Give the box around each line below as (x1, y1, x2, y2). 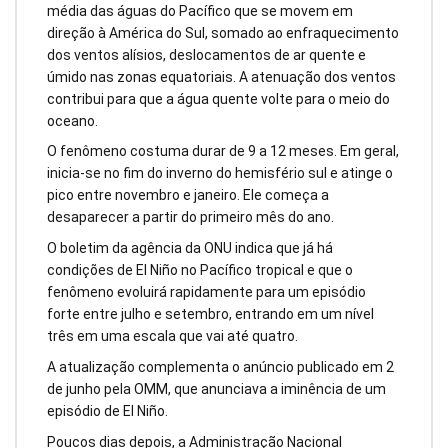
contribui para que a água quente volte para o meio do (47, 90, 390, 107)
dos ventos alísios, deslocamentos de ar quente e (47, 46, 366, 63)
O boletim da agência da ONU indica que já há (47, 240, 333, 257)
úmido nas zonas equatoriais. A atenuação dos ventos (47, 68, 396, 85)
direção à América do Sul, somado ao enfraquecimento (47, 24, 399, 41)
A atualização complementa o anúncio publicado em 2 (47, 358, 394, 375)
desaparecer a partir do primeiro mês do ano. (47, 209, 334, 226)
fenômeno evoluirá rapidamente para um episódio (47, 284, 366, 301)
